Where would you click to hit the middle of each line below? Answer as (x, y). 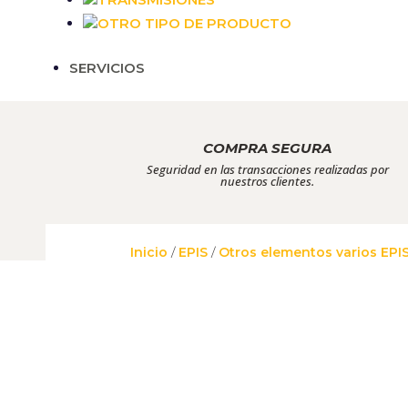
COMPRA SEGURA (268, 148)
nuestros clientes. (268, 181)
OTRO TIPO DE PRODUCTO (194, 23)
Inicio (149, 253)
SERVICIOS (107, 68)
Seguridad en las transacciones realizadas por (267, 169)
